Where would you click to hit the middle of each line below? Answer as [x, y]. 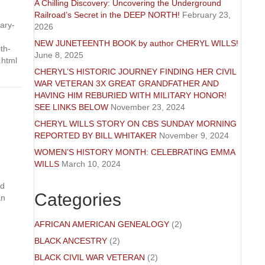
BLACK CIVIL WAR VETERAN [89, 257]
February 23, [206, 15]
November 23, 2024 [148, 107]
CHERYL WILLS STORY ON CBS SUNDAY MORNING [135, 124]
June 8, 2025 [59, 55]
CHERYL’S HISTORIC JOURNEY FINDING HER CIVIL [135, 72]
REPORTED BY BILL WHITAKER [95, 135]
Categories [77, 200]
